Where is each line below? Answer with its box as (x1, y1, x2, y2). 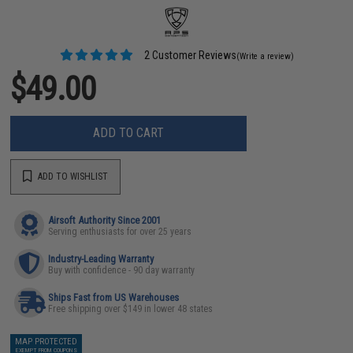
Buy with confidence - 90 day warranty (48, 264, 195, 276)
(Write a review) (236, 50, 294, 61)
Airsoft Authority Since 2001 (48, 214, 162, 226)
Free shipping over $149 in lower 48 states (48, 303, 214, 314)
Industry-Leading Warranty (48, 252, 154, 265)
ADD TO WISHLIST (35, 171, 109, 182)
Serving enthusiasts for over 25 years (48, 225, 192, 237)
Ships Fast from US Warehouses (48, 291, 180, 303)
